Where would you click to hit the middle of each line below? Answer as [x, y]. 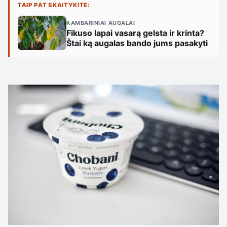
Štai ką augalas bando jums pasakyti [137, 43]
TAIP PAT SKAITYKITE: [54, 5]
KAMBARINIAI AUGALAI [101, 23]
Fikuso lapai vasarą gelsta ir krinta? [135, 33]
